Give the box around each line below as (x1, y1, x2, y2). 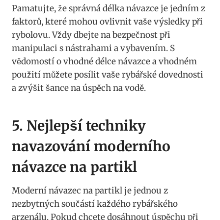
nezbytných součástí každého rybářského (12, 198, 178, 209)
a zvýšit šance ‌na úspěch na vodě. (12, 82, 146, 93)
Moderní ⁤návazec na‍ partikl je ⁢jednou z (12, 185, 168, 196)
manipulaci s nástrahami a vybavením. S (12, 42, 175, 54)
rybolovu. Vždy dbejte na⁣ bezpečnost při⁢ (12, 29, 170, 40)
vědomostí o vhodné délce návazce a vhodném (12, 55, 197, 67)
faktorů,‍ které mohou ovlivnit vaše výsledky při (12, 16, 203, 27)
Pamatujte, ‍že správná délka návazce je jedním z (12, 2, 205, 14)
